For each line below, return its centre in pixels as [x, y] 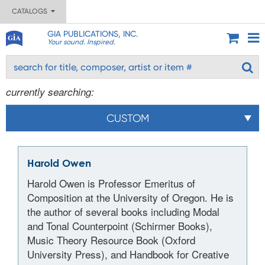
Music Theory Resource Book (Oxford [111, 240]
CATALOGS [31, 11]
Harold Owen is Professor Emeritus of [111, 183]
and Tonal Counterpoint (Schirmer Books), [120, 226]
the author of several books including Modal [123, 211]
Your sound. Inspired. [81, 42]
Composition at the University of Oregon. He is [130, 197]
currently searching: [50, 92]
